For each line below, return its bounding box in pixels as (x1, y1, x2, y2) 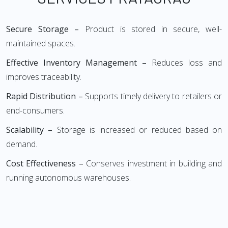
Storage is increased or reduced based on (52, 124, 222, 135)
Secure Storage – (6, 23, 79, 35)
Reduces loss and (152, 57, 222, 68)
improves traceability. (6, 71, 81, 82)
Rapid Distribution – (6, 91, 85, 102)
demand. (6, 138, 37, 150)
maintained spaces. (6, 38, 75, 49)
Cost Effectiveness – (6, 158, 87, 169)
